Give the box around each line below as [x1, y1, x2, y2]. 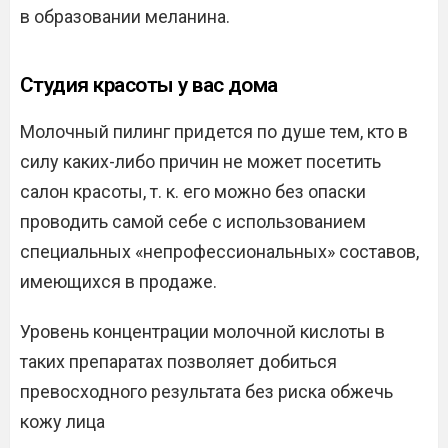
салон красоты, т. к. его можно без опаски [20, 180, 366, 202]
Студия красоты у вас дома [20, 72, 278, 97]
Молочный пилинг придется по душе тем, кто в [20, 120, 408, 142]
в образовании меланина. [20, 5, 230, 27]
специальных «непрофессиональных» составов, [20, 240, 419, 262]
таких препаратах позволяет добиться [20, 350, 337, 372]
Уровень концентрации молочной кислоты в [20, 320, 385, 342]
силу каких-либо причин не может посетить [20, 150, 381, 172]
